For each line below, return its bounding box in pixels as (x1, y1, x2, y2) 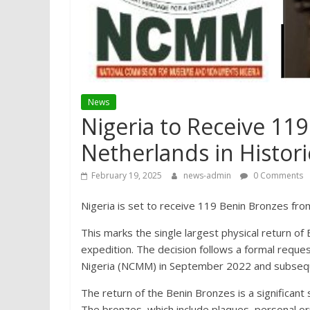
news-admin (183, 170, 233, 181)
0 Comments (251, 170, 303, 181)
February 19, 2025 (91, 170, 162, 181)
